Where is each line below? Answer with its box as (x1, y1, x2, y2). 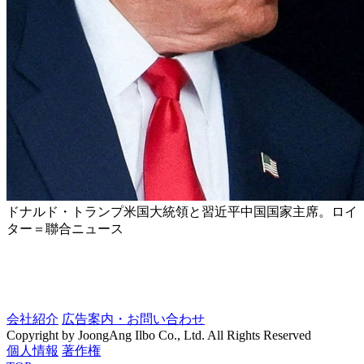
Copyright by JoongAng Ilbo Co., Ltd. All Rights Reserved (6, 328, 311, 343)
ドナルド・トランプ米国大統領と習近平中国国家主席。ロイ (6, 205, 357, 219)
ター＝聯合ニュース (6, 222, 123, 236)
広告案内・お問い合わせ (62, 312, 205, 327)
